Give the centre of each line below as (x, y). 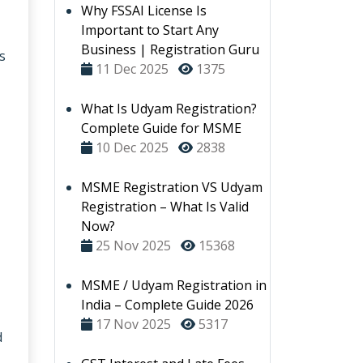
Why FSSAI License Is (144, 11)
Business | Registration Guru (170, 49)
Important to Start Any (150, 30)
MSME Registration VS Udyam (172, 187)
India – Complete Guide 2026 (167, 305)
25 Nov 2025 (133, 246)
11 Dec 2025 (132, 69)
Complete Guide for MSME (161, 128)
